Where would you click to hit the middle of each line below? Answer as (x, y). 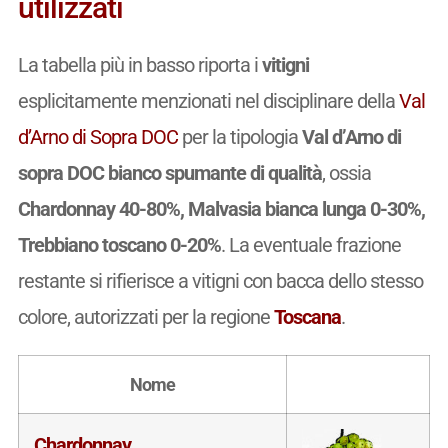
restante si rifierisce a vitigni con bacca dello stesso (220, 280)
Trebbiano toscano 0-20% (119, 244)
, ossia (346, 172)
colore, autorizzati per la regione (145, 316)
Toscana (307, 316)
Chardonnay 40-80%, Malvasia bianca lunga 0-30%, (221, 208)
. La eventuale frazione (310, 244)
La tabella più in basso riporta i (139, 64)
